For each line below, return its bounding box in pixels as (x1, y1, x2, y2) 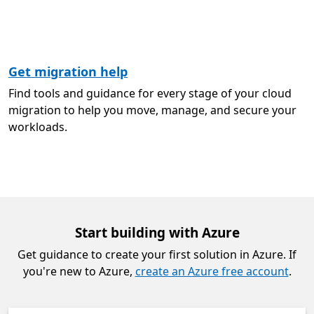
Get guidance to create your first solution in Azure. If (18, 247, 296, 262)
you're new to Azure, (22, 264, 135, 279)
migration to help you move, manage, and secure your (8, 102, 296, 118)
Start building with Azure (74, 224, 240, 242)
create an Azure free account (135, 264, 289, 279)
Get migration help (8, 63, 128, 80)
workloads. (8, 119, 67, 135)
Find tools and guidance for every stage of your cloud (8, 86, 292, 101)
